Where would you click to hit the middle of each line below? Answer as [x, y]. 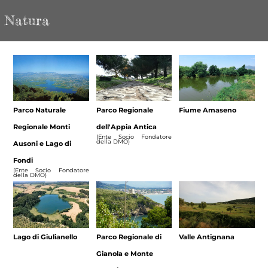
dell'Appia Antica [126, 127]
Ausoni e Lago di [42, 144]
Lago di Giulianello [45, 237]
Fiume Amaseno [208, 110]
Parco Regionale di [129, 237]
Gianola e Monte [124, 254]
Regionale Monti [42, 127]
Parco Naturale [39, 110]
